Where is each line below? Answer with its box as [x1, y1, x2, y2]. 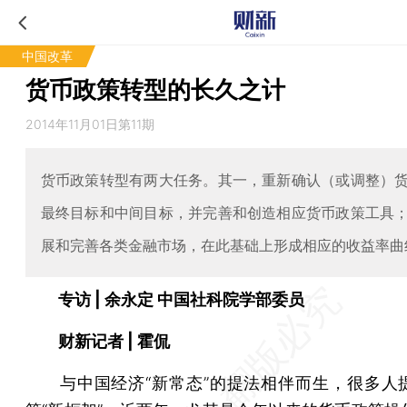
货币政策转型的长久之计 [25, 75, 285, 104]
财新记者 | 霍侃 [25, 331, 170, 351]
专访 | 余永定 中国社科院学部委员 [25, 289, 304, 309]
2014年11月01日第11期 [25, 116, 154, 132]
